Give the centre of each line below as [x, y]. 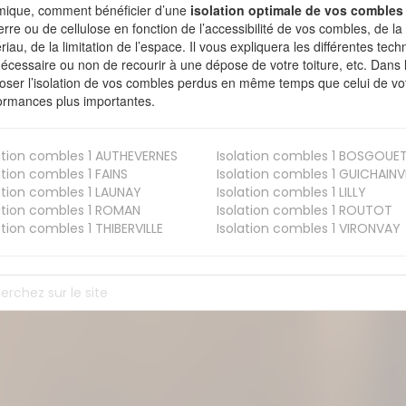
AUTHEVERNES [135, 156]
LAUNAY [117, 193]
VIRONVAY [367, 229]
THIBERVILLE [128, 229]
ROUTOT [363, 211]
